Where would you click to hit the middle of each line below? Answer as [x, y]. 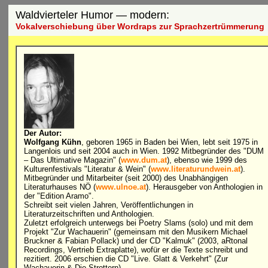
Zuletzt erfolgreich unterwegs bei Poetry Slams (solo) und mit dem [138, 223]
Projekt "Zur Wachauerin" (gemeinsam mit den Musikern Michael [135, 232]
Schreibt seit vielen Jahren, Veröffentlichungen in [108, 205]
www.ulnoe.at [121, 187]
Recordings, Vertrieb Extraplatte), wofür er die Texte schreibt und [135, 250]
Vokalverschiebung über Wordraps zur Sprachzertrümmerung [140, 26]
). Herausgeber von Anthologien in [204, 187]
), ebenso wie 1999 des [207, 160]
